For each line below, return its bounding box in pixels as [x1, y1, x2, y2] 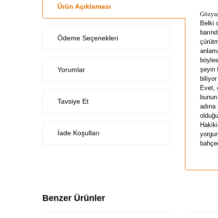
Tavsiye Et [57, 97, 89, 105]
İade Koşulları [57, 128, 100, 137]
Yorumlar [57, 65, 85, 73]
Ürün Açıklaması [57, 2, 111, 10]
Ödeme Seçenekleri [57, 34, 118, 42]
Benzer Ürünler [42, 193, 105, 203]
